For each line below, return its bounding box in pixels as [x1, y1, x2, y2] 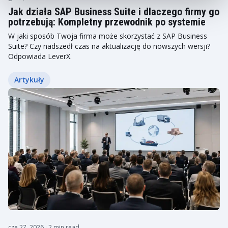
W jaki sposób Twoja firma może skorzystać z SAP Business [8, 31, 207, 41]
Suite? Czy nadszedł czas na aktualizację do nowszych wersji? [8, 41, 210, 51]
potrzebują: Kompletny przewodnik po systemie [8, 16, 206, 28]
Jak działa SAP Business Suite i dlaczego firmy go [8, 6, 219, 18]
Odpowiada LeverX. [8, 51, 72, 61]
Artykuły [14, 75, 44, 84]
